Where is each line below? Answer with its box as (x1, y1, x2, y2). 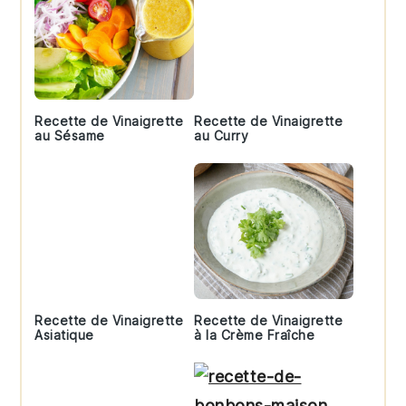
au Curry (194, 127, 248, 143)
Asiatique (34, 326, 94, 343)
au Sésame (34, 127, 105, 143)
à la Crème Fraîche (194, 326, 314, 343)
